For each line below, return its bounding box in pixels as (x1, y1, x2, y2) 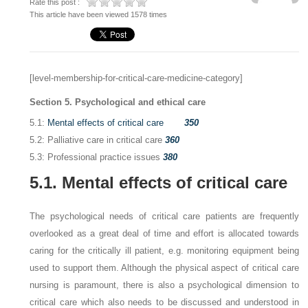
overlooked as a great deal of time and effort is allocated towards (30, 228, 299, 239)
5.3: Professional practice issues (30, 152, 164, 162)
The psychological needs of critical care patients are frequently (30, 211, 299, 221)
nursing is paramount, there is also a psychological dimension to (30, 280, 299, 290)
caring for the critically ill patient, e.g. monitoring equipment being (30, 245, 299, 256)
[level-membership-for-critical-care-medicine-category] (30, 73, 243, 83)
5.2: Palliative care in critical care (30, 135, 166, 145)
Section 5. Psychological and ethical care (30, 97, 206, 107)
